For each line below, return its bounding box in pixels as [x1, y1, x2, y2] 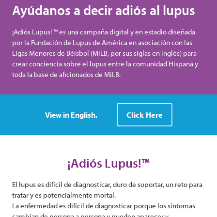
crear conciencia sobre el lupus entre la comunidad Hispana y [12, 59, 198, 69]
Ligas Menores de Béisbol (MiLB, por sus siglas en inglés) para [12, 48, 197, 58]
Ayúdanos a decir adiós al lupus [12, 1, 195, 19]
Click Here [126, 110, 163, 120]
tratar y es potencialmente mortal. [12, 190, 116, 200]
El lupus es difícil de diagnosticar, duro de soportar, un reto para [12, 180, 202, 189]
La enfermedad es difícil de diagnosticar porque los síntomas [12, 201, 195, 211]
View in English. [45, 110, 97, 120]
